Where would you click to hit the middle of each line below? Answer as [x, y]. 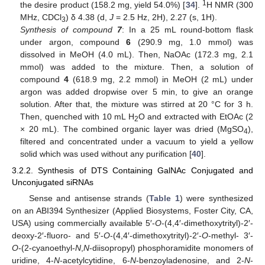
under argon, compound [73, 42]
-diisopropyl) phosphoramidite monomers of [171, 248]
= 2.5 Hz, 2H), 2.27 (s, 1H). [166, 17]
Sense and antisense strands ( [89, 198]
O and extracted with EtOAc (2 [196, 117]
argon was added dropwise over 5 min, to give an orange [137, 92]
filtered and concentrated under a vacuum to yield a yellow [137, 142]
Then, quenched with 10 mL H [77, 117]
